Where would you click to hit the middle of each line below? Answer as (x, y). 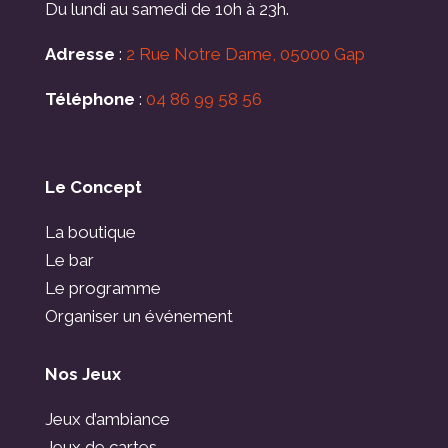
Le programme (102, 287)
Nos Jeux (82, 373)
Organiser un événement (138, 315)
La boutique (90, 231)
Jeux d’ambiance (107, 418)
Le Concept (93, 186)
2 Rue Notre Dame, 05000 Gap (245, 53)
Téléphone (89, 98)
